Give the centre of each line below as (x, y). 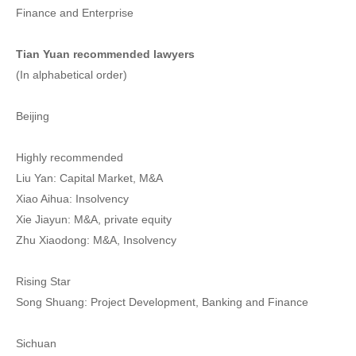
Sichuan (36, 343)
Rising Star (43, 281)
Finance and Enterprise (75, 13)
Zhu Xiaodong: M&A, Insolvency (96, 240)
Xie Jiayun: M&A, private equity (94, 219)
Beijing (33, 116)
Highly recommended (70, 157)
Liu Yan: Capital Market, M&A (89, 178)
